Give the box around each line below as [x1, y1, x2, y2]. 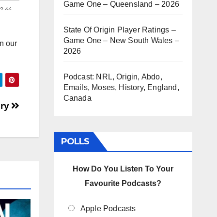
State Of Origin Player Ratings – [63, 25, 176, 34]
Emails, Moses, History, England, [63, 83, 179, 92]
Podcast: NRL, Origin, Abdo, [63, 72, 162, 81]
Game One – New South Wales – [63, 36, 180, 45]
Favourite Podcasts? [84, 179, 161, 187]
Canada [63, 93, 92, 102]
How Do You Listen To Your [72, 164, 173, 173]
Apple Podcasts [80, 204, 136, 213]
